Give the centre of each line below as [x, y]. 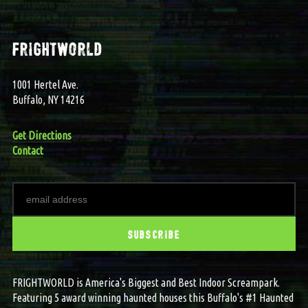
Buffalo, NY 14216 [48, 99]
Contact [27, 150]
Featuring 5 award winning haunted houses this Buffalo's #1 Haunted [153, 297]
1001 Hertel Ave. [45, 84]
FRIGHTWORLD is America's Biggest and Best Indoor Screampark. [146, 282]
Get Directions [42, 135]
